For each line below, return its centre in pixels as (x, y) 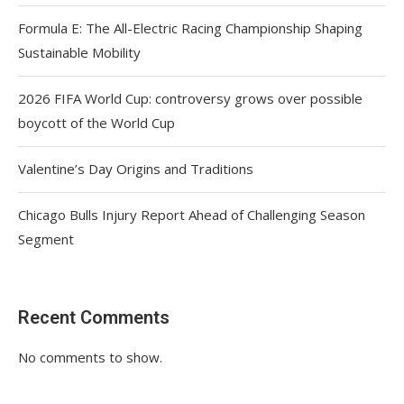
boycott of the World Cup (96, 122)
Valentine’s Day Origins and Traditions (136, 168)
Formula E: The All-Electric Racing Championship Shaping (190, 28)
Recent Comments (94, 317)
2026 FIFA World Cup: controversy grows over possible (190, 98)
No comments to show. (90, 357)
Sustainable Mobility (79, 52)
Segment (46, 239)
